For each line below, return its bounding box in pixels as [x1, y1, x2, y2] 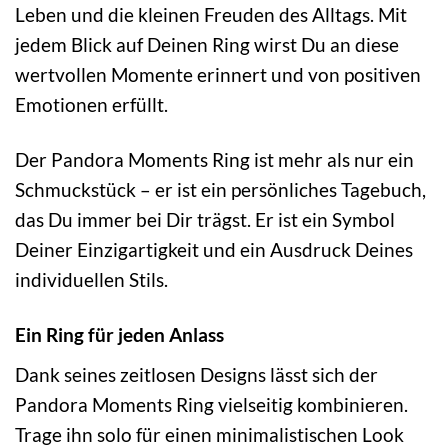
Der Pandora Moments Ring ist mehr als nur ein [15, 148, 414, 172]
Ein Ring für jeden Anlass [15, 323, 224, 347]
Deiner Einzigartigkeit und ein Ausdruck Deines [15, 238, 413, 262]
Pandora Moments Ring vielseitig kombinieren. [15, 392, 408, 416]
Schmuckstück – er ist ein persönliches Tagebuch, [15, 178, 426, 202]
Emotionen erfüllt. [15, 93, 168, 117]
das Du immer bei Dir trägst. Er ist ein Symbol [15, 208, 395, 232]
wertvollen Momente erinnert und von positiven [15, 63, 421, 87]
